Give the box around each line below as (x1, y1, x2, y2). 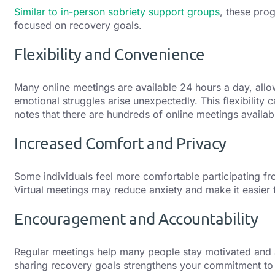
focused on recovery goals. (14, 18, 142, 31)
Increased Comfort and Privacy (14, 134, 227, 153)
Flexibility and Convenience (14, 44, 205, 64)
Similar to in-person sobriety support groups (14, 5, 220, 18)
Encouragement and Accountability (14, 209, 258, 229)
